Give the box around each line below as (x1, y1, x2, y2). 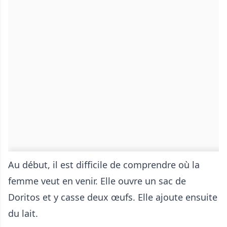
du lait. (8, 207, 38, 219)
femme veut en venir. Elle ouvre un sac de (8, 175, 186, 187)
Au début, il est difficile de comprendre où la (8, 159, 200, 171)
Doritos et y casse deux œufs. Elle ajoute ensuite (8, 191, 217, 203)
